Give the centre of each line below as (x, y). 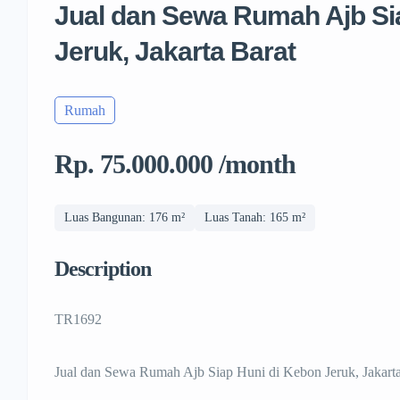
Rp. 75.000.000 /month (175, 164)
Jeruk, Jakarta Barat (175, 52)
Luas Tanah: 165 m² (255, 218)
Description (103, 269)
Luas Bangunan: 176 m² (125, 218)
